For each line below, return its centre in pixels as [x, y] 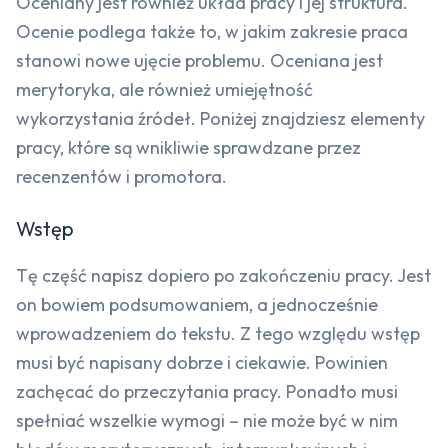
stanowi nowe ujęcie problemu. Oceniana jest [199, 61]
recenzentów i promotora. [121, 177]
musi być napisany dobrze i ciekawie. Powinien [202, 363]
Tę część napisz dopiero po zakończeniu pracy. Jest [223, 276]
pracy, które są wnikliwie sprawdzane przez [188, 148]
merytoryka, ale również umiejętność [164, 90]
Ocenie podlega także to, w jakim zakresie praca [212, 32]
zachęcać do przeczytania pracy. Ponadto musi [207, 392]
